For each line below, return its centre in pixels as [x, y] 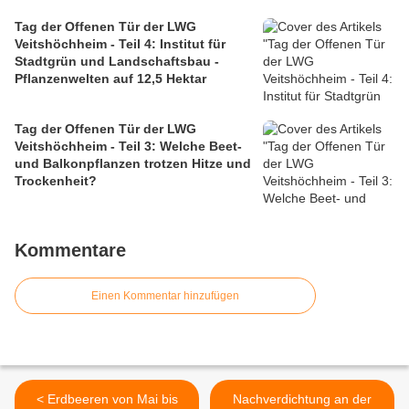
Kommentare [70, 251]
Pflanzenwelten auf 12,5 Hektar [110, 79]
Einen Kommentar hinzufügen [165, 296]
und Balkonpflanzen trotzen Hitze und [133, 164]
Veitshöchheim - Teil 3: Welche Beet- [128, 147]
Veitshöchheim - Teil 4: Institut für [120, 44]
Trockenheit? [56, 181]
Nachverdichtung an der [302, 399]
